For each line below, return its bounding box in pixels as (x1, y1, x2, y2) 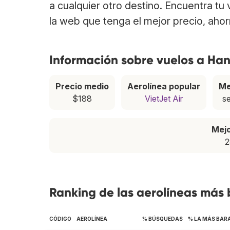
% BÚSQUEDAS (142, 216, 183, 222)
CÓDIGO (49, 216, 71, 222)
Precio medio (55, 81, 109, 92)
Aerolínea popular (127, 81, 200, 92)
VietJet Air (145, 93, 183, 104)
